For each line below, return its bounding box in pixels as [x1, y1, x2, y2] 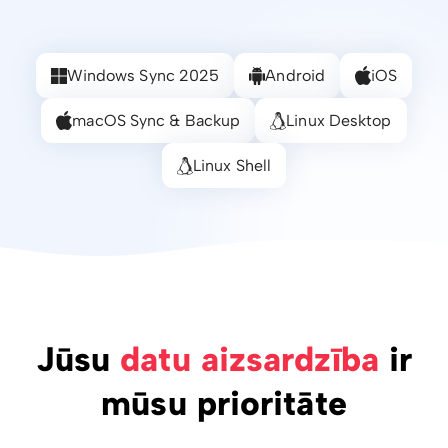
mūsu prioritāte [101, 383, 347, 425]
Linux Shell [192, 155, 272, 175]
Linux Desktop [286, 110, 392, 130]
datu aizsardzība [120, 339, 379, 381]
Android [265, 65, 326, 85]
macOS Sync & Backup [72, 110, 241, 130]
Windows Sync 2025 [66, 65, 220, 85]
